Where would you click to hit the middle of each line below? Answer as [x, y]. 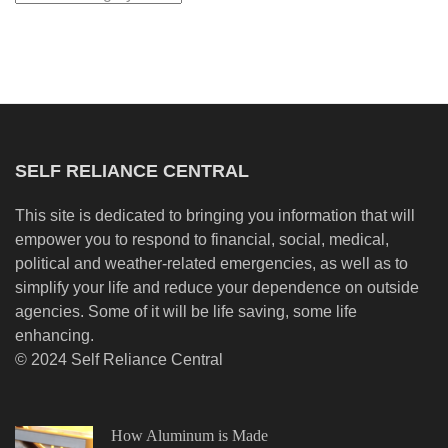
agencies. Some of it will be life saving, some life [186, 312]
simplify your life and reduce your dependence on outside [217, 288]
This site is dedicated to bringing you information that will [215, 216]
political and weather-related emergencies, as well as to [211, 264]
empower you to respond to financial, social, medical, [202, 240]
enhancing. [54, 336]
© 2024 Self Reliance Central [119, 360]
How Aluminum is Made [189, 436]
